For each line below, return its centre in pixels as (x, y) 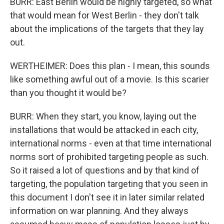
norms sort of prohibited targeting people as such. (109, 157)
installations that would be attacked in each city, (104, 130)
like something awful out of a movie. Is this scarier (109, 79)
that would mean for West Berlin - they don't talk (104, 15)
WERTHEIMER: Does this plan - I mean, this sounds (110, 66)
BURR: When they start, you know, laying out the (103, 116)
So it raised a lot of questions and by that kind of (105, 170)
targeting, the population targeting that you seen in (109, 184)
